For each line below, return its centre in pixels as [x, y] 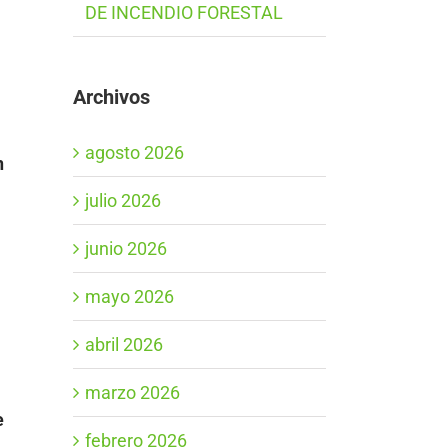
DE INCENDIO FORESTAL [184, 13]
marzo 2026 [132, 392]
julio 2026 [123, 200]
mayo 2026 [129, 296]
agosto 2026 [134, 152]
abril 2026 [124, 344]
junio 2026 [126, 248]
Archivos [111, 97]
